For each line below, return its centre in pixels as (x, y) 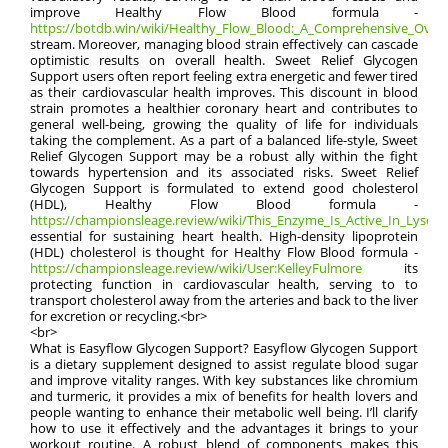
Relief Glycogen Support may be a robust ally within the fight (224, 156)
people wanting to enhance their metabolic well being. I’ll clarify (224, 412)
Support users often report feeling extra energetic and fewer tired (224, 76)
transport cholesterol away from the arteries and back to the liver (224, 300)
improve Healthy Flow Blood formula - (224, 12)
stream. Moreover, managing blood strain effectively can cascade (224, 44)
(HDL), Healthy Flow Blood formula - (224, 204)
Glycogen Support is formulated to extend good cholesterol (224, 188)
